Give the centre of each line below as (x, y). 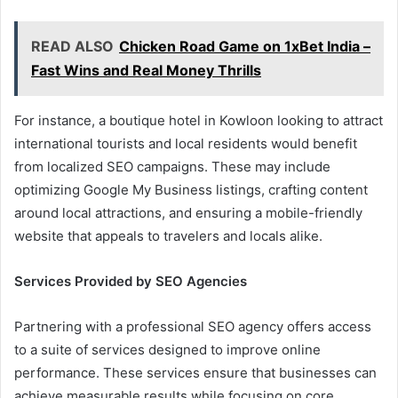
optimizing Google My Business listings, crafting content (191, 189)
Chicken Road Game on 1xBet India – (245, 46)
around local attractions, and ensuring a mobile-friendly (188, 212)
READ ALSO (72, 46)
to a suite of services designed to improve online (167, 349)
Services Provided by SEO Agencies (131, 281)
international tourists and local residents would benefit (186, 143)
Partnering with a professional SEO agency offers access (193, 326)
